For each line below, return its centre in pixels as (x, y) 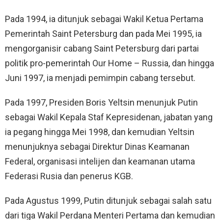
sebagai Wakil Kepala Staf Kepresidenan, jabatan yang (109, 117)
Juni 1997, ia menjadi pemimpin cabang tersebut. (100, 78)
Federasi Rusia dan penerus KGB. (69, 176)
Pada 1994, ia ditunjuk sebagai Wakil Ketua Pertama (104, 19)
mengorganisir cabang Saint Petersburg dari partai (102, 48)
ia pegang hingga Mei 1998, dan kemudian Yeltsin (100, 132)
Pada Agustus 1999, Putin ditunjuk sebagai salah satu (108, 200)
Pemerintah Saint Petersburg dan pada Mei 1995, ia (103, 33)
